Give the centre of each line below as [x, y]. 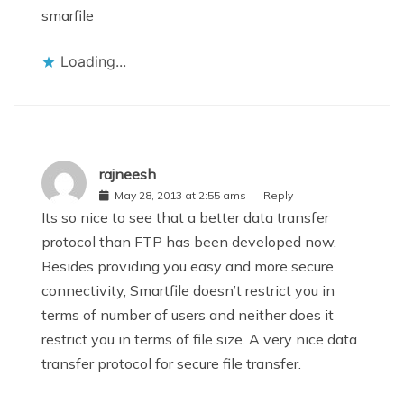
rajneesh [128, 174]
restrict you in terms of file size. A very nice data [199, 339]
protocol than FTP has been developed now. [189, 242]
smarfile [68, 15]
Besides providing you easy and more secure [188, 266]
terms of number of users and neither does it [188, 315]
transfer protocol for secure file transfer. [171, 363]
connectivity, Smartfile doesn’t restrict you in [188, 290]
